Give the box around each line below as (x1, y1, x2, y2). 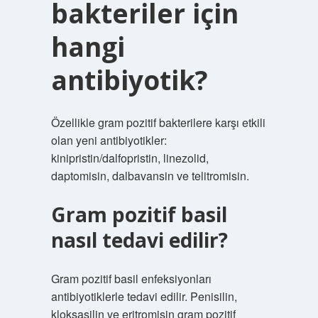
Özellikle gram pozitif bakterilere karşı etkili (50, 114, 265, 131)
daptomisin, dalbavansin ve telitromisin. (50, 168, 249, 184)
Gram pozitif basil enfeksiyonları (50, 270, 212, 287)
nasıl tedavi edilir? (50, 226, 228, 253)
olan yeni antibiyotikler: (50, 132, 167, 148)
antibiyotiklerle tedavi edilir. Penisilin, (50, 288, 237, 305)
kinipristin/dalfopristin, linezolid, (50, 150, 209, 166)
